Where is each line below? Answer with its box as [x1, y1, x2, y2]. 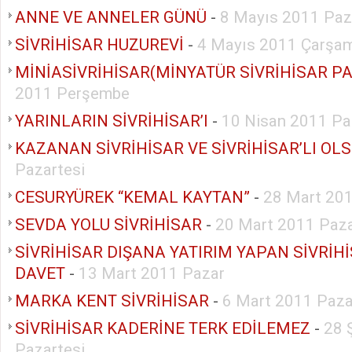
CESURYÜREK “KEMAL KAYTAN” [15, 187, 250, 207]
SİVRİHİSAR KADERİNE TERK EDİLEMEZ [15, 318, 310, 338]
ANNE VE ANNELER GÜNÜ [15, 7, 207, 27]
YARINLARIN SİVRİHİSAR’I [15, 111, 212, 130]
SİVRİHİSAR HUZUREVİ [15, 35, 184, 54]
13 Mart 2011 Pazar [79, 263, 225, 283]
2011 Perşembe [15, 83, 130, 103]
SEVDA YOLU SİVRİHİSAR [15, 214, 206, 234]
